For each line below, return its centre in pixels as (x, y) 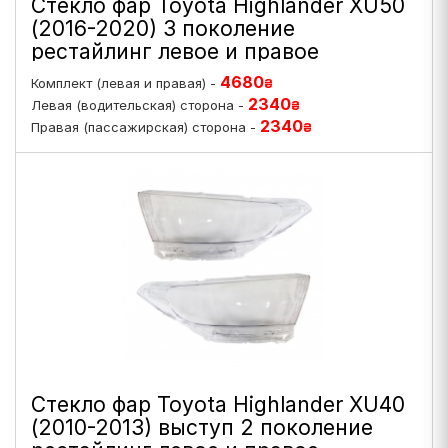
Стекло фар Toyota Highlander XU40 (218, 404)
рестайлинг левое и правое (175, 51)
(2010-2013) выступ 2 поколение (202, 427)
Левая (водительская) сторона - (139, 105)
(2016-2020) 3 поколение (163, 28)
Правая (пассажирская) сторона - (145, 127)
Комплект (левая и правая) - (125, 83)
